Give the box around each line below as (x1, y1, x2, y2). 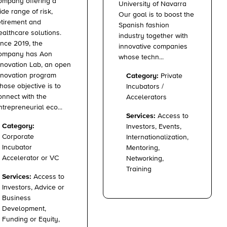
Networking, (126, 155, 164, 162)
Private (159, 72, 182, 80)
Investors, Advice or (2, 183, 64, 191)
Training (126, 165, 152, 173)
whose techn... (119, 53, 164, 61)
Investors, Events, (126, 123, 181, 130)
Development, (2, 205, 46, 212)
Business (2, 194, 31, 202)
